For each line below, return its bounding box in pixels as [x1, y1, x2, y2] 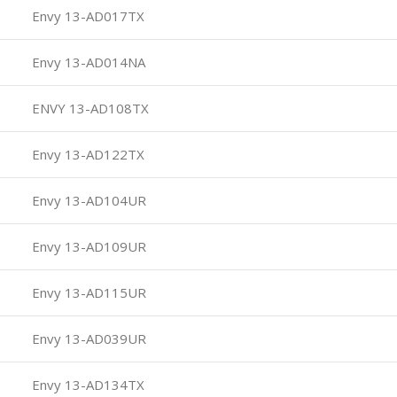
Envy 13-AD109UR [28, 237, 146, 255]
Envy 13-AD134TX [28, 375, 144, 393]
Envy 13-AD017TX [28, 6, 144, 25]
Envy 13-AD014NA [28, 52, 145, 71]
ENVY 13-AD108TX [28, 98, 149, 117]
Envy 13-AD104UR [28, 191, 146, 209]
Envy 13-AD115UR [28, 283, 146, 301]
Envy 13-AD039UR [28, 329, 146, 347]
